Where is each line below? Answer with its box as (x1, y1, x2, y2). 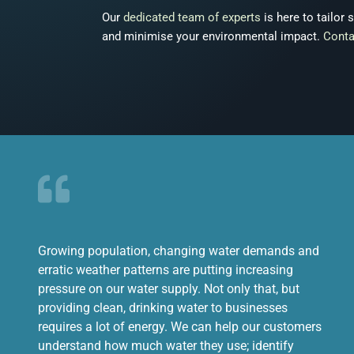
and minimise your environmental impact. (102, 29, 323, 43)
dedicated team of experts (123, 10, 261, 24)
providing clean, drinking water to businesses (38, 299, 288, 315)
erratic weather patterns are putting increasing (38, 262, 293, 277)
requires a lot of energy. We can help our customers (38, 318, 322, 334)
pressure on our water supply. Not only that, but (38, 281, 299, 296)
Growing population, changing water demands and (38, 243, 319, 258)
